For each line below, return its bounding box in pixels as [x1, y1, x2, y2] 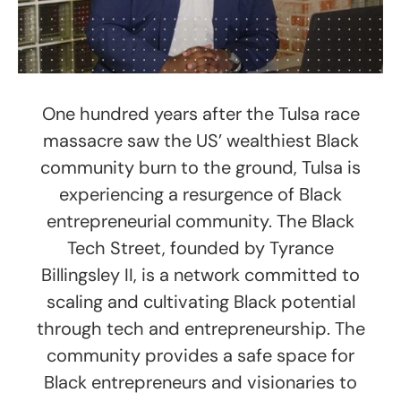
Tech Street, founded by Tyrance [67, 236, 334, 260]
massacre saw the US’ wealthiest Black [42, 129, 359, 153]
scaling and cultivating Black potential [46, 290, 355, 314]
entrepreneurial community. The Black [47, 209, 354, 234]
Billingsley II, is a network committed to [41, 263, 360, 287]
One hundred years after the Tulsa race [41, 102, 360, 126]
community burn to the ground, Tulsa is [40, 156, 361, 180]
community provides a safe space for [47, 344, 354, 368]
